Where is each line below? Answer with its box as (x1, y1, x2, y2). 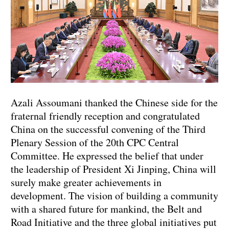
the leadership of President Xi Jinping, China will (11, 162, 216, 176)
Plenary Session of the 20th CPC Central (11, 135, 179, 150)
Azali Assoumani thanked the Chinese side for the (11, 96, 218, 110)
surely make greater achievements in (11, 175, 162, 190)
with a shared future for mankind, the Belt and (11, 202, 202, 216)
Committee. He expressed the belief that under (11, 149, 203, 163)
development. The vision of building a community (11, 189, 218, 203)
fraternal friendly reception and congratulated (11, 109, 200, 123)
